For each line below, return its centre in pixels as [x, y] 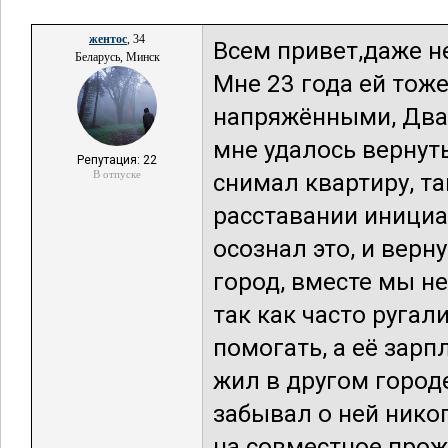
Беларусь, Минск [117, 57]
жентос [108, 39]
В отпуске [117, 174]
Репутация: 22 [117, 160]
